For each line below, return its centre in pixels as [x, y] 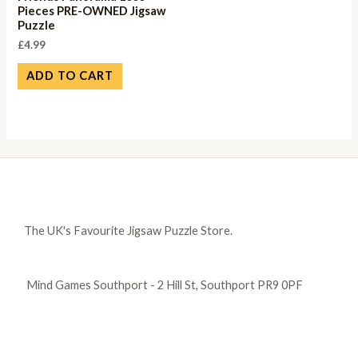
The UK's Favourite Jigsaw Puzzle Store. [128, 230]
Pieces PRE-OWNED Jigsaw [92, 11]
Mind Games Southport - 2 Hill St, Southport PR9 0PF [163, 284]
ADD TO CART [70, 76]
